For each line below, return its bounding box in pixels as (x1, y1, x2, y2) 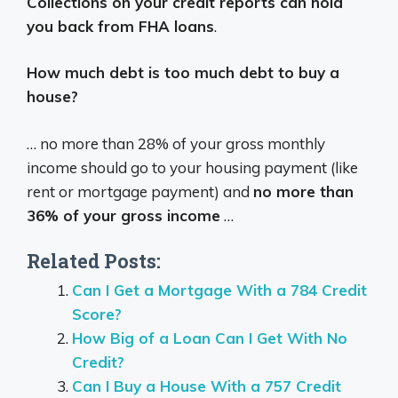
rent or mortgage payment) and (27, 181, 253, 201)
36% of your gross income (27, 205, 220, 225)
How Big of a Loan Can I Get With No (72, 329, 347, 348)
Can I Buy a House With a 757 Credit (72, 377, 341, 396)
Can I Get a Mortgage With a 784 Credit (72, 281, 367, 300)
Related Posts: (27, 249, 161, 275)
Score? (72, 305, 122, 324)
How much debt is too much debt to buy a (27, 63, 339, 83)
